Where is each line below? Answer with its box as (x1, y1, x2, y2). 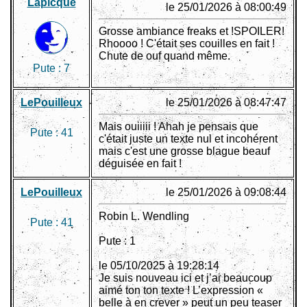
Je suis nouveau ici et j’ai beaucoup (99, 272, 272, 284)
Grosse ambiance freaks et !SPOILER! (99, 25, 284, 38)
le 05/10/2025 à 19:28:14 (99, 260, 219, 272)
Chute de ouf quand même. (99, 50, 230, 62)
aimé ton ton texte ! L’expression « (99, 284, 263, 297)
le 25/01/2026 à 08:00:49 (166, 1, 286, 14)
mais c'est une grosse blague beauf (99, 145, 270, 158)
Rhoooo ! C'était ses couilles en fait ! (99, 38, 275, 50)
